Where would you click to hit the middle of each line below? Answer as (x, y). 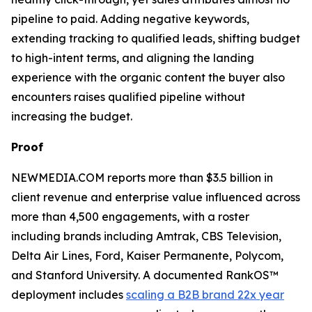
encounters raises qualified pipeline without (128, 96)
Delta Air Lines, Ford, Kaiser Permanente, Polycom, (147, 255)
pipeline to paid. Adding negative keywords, (130, 18)
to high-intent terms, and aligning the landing (133, 57)
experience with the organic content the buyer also (148, 77)
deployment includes (69, 294)
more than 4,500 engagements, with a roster (130, 216)
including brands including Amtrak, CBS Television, (146, 236)
